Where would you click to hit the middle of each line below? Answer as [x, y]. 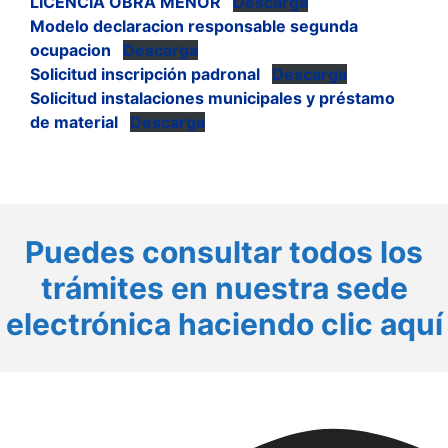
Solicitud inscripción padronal [145, 74]
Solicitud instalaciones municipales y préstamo [212, 98]
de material [74, 122]
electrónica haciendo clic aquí [224, 324]
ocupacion [70, 50]
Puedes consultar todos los [224, 252]
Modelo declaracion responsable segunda [194, 26]
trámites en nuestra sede [224, 288]
